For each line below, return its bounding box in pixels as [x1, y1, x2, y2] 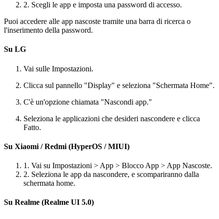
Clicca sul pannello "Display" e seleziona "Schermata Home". [23, 81, 215, 89]
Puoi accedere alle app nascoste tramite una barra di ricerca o [4, 17, 191, 26]
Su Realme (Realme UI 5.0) [4, 198, 94, 207]
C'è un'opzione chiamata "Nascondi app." [23, 97, 152, 106]
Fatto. [23, 123, 41, 131]
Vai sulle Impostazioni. [23, 64, 93, 73]
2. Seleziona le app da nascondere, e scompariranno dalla [23, 170, 199, 179]
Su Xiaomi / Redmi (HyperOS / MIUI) [4, 142, 130, 151]
